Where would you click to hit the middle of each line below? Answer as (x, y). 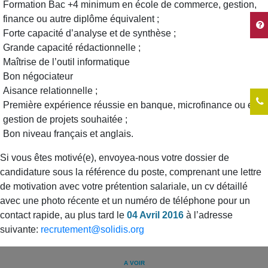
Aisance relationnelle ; (50, 91)
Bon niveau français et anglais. (68, 134)
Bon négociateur (38, 76)
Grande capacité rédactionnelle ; (72, 48)
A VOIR (134, 263)
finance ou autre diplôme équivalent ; (81, 19)
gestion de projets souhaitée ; (65, 119)
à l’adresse (209, 215)
